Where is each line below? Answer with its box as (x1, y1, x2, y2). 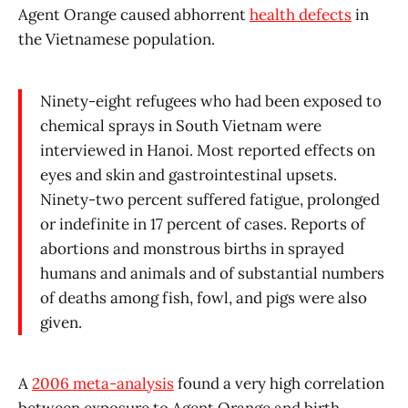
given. (40, 311, 82, 332)
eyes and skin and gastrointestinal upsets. (40, 164, 337, 185)
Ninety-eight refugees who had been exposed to (40, 90, 382, 111)
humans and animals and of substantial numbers (40, 262, 384, 283)
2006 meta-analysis (32, 373, 174, 394)
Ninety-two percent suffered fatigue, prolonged (40, 189, 380, 209)
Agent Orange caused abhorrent (18, 4, 250, 25)
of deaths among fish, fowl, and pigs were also (40, 287, 367, 308)
